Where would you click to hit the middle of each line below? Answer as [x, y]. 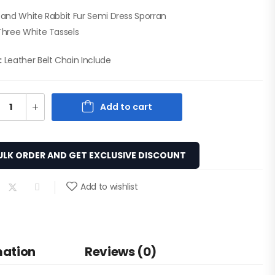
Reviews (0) [121, 252]
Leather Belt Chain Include [56, 60]
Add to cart [126, 107]
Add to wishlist [109, 187]
